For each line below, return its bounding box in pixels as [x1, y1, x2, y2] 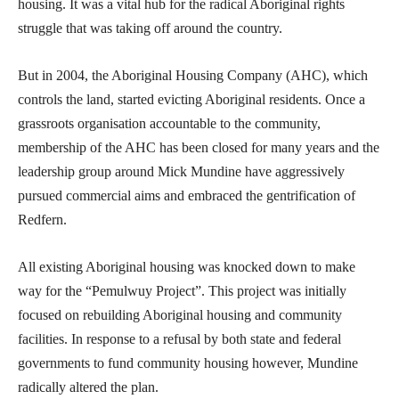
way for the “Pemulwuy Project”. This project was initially [18, 282, 346, 298]
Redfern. [18, 211, 67, 227]
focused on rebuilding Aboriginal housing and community [18, 306, 342, 322]
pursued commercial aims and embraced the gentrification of [18, 187, 355, 203]
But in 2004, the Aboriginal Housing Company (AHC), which [18, 67, 368, 83]
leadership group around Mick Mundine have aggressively [18, 163, 345, 179]
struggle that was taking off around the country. [18, 20, 282, 36]
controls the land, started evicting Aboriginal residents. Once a [18, 91, 365, 107]
